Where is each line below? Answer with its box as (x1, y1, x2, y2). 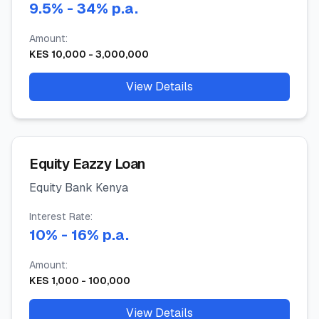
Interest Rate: (29, 211, 93, 222)
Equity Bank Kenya (29, 181, 128, 194)
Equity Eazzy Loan (29, 156, 145, 172)
